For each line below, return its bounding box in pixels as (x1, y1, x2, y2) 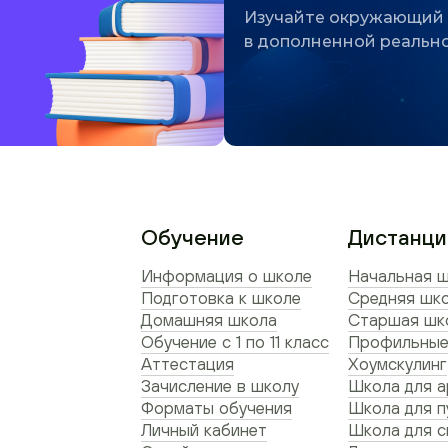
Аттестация (141, 354, 234, 374)
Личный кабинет (141, 420, 267, 440)
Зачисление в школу (141, 376, 299, 396)
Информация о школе (141, 266, 312, 286)
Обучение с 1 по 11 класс (141, 332, 329, 352)
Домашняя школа (141, 310, 277, 330)
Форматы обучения (141, 398, 292, 418)
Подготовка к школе (141, 288, 301, 308)
